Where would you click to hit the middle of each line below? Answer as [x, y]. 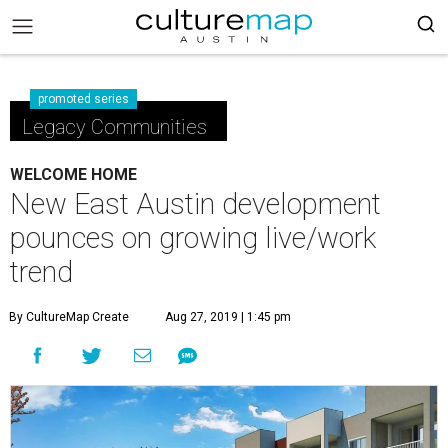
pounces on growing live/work [193, 238]
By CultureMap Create [69, 317]
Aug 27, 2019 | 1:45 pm [228, 317]
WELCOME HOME [73, 174]
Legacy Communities [114, 127]
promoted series [83, 99]
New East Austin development [195, 204]
